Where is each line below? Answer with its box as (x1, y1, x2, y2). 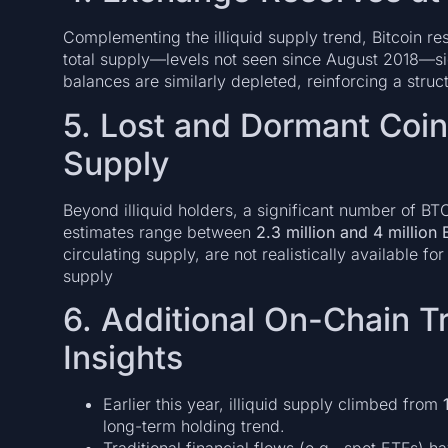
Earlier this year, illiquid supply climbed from (102, 394, 443, 415)
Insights (62, 338, 183, 378)
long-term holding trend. (102, 416, 285, 437)
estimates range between (62, 221, 256, 242)
